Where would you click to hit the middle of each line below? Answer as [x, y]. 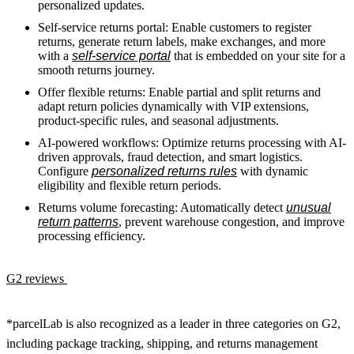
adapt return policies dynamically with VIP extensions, [173, 106]
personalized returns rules [164, 171]
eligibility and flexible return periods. [130, 185]
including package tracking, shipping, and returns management [162, 343]
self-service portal [121, 55]
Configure [65, 171]
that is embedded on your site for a [258, 55]
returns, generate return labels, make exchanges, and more [182, 41]
